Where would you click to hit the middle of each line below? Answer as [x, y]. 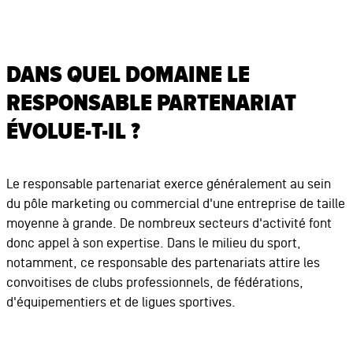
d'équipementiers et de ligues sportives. [121, 302]
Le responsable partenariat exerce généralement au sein [168, 184]
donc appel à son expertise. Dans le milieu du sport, [153, 243]
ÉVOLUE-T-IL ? [73, 132]
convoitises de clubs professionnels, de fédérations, [154, 282]
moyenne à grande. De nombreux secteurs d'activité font [169, 223]
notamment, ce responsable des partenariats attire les [163, 263]
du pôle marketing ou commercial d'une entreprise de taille [175, 204]
